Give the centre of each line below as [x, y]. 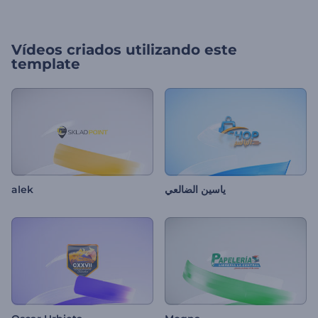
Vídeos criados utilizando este [124, 50]
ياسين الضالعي [195, 190]
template [46, 64]
